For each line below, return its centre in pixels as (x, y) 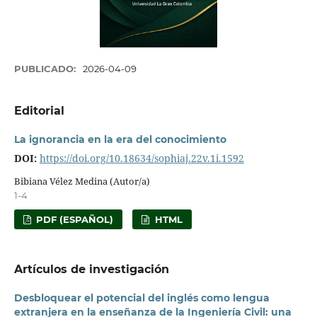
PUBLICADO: (46, 69)
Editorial (39, 111)
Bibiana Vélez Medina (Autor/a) (82, 181)
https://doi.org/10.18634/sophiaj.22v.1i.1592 (142, 158)
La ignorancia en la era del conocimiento (120, 140)
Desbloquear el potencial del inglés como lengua (142, 298)
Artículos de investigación (91, 270)
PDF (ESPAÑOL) (74, 220)
